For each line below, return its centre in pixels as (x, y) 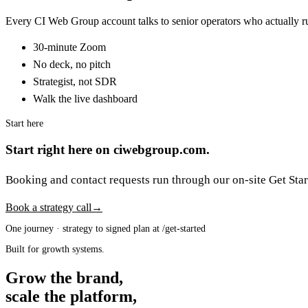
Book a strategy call (48, 207)
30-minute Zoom (69, 47)
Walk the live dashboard (85, 99)
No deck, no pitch (72, 65)
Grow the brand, (64, 277)
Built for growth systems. (55, 249)
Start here (24, 124)
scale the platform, (71, 296)
